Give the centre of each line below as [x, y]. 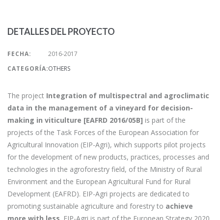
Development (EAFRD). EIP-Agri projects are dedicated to [98, 194]
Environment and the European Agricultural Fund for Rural [99, 181]
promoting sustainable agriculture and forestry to [86, 206]
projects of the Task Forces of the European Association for [103, 132]
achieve [179, 206]
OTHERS [59, 69]
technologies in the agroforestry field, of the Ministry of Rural [105, 169]
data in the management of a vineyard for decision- [100, 108]
